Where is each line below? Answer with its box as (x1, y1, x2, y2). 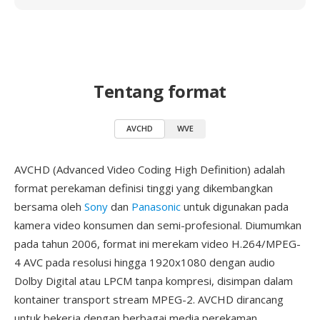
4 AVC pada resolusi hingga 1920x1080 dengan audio (14, 255, 275, 269)
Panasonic (131, 199, 181, 214)
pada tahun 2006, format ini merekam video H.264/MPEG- (14, 236, 301, 251)
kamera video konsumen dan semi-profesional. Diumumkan (14, 218, 301, 232)
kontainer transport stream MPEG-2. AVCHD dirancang (14, 292, 284, 306)
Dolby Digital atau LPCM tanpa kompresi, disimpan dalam (14, 274, 293, 288)
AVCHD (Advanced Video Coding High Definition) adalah (14, 162, 285, 176)
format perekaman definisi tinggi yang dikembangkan (14, 181, 273, 195)
